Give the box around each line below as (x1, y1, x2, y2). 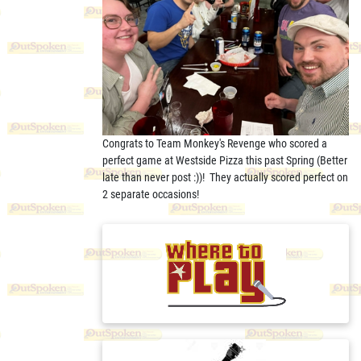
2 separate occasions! (102, 187, 204, 201)
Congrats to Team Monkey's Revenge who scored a (102, 136, 327, 150)
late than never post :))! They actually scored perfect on (102, 170, 348, 184)
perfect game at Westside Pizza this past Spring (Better (102, 153, 347, 167)
